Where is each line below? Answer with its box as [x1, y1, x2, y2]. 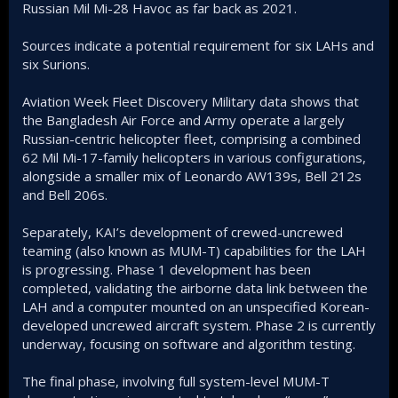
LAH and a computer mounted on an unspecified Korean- [22, 298, 370, 315]
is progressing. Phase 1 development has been [22, 260, 311, 278]
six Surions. [22, 55, 90, 73]
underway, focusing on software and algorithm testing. [22, 335, 355, 353]
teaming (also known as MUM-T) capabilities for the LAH [22, 242, 366, 259]
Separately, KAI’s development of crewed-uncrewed [22, 223, 343, 241]
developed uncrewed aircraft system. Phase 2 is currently [22, 316, 376, 334]
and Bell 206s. [22, 186, 107, 203]
